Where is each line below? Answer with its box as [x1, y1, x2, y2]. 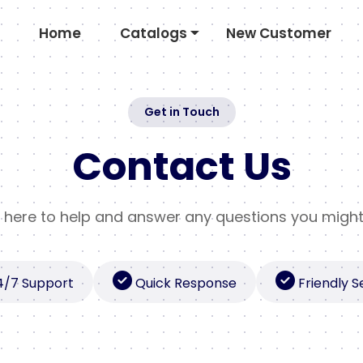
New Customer [225, 23, 331, 43]
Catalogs [119, 23, 187, 43]
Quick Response [135, 274, 237, 293]
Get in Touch [143, 104, 220, 120]
